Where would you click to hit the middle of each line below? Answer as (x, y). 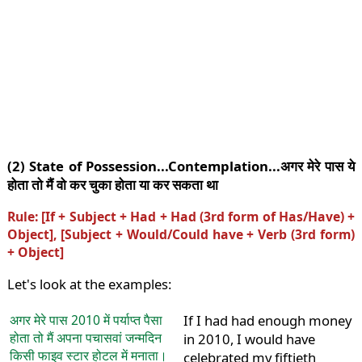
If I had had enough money (267, 321)
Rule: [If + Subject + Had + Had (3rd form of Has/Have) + (181, 216)
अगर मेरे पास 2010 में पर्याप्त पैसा (86, 320)
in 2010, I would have (249, 339)
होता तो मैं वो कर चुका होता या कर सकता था (112, 185)
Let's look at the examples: (89, 284)
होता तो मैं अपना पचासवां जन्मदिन (85, 338)
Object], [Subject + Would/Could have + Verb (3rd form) (181, 234)
